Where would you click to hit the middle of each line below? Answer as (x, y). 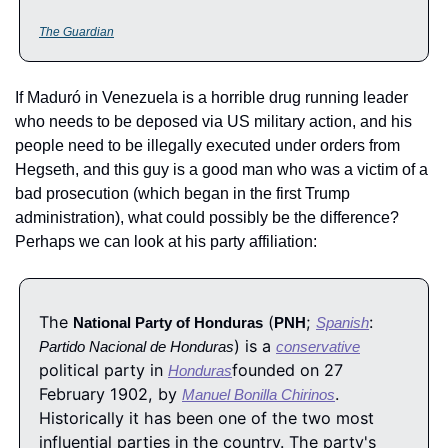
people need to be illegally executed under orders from (207, 145)
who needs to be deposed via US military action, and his (213, 121)
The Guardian (76, 31)
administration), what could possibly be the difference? (207, 217)
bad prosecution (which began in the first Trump (182, 193)
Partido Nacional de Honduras (136, 346)
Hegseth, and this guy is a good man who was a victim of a (221, 169)
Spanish (342, 322)
